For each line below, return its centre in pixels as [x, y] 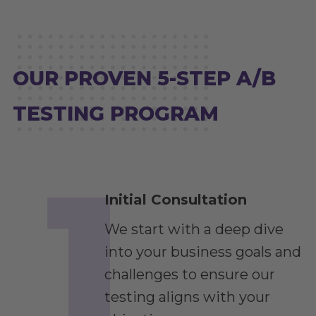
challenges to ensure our [190, 274]
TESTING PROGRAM [116, 113]
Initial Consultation [176, 199]
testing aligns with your [187, 297]
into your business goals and [203, 251]
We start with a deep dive [194, 229]
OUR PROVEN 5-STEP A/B [144, 78]
